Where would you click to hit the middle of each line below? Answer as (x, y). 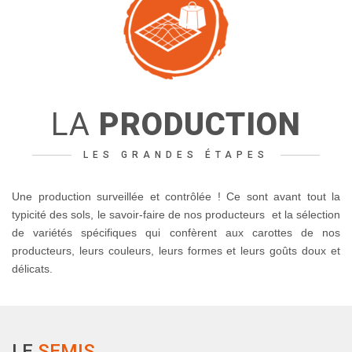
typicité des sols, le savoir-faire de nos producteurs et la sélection (176, 214)
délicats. (32, 269)
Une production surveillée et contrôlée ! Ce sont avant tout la (176, 196)
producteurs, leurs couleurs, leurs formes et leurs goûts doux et (176, 251)
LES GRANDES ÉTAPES (176, 155)
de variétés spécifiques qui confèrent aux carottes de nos (176, 233)
